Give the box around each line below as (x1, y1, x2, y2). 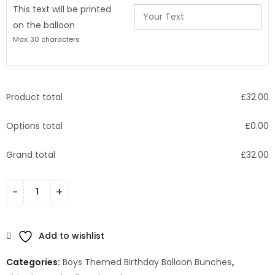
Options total (6, 119, 63, 132)
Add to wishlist (39, 229, 104, 242)
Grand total (6, 148, 55, 161)
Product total (6, 90, 63, 103)
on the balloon (13, 18, 75, 31)
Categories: (6, 255, 62, 268)
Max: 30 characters (13, 34, 80, 44)
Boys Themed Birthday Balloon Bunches (63, 255, 231, 268)
